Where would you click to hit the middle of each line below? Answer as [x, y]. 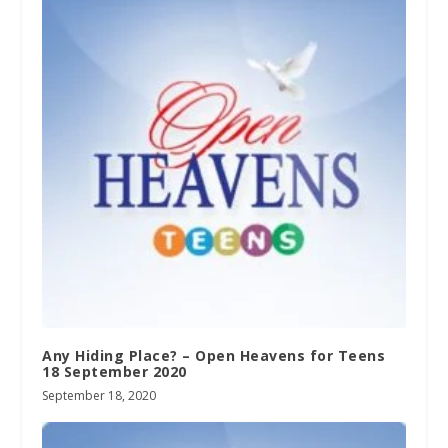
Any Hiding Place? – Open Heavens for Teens [214, 356]
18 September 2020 [114, 372]
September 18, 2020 [99, 396]
